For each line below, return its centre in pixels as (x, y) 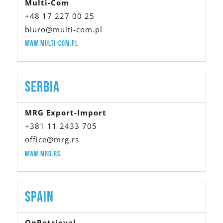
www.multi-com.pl (52, 44)
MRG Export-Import (66, 112)
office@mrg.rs (52, 139)
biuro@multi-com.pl (64, 30)
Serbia (42, 87)
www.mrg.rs (43, 154)
